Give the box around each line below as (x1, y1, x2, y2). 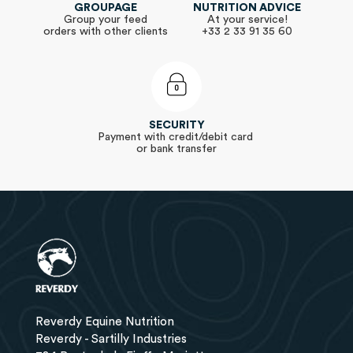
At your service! (206, 14, 288, 26)
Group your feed (64, 14, 148, 26)
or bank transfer (136, 143, 217, 155)
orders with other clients (43, 26, 169, 38)
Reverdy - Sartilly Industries (35, 333, 187, 346)
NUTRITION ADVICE (193, 2, 302, 14)
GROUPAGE (74, 2, 138, 14)
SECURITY (148, 120, 205, 132)
